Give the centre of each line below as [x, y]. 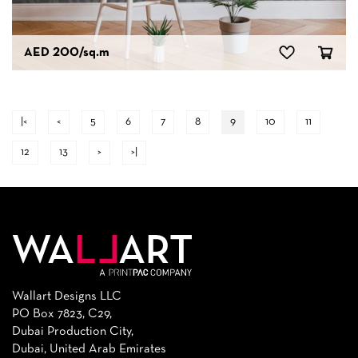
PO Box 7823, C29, [62, 314]
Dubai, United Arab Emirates [89, 350]
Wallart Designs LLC [67, 297]
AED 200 [52, 53]
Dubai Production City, [73, 332]
